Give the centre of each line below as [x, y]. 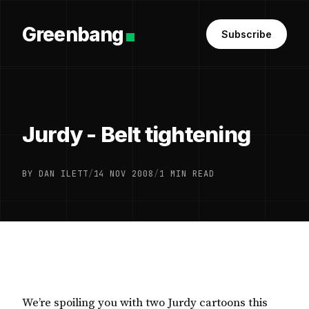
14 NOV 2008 [124, 174]
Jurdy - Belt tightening [136, 134]
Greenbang [73, 34]
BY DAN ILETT [55, 174]
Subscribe [247, 34]
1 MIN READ [187, 174]
